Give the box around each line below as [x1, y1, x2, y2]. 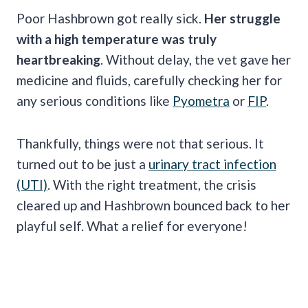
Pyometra [173, 92, 230, 109]
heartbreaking [16, 51, 100, 67]
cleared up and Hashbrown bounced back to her [16, 197, 290, 213]
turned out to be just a [16, 155, 148, 172]
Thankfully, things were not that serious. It [16, 135, 264, 151]
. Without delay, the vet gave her [100, 51, 291, 67]
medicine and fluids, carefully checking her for [16, 71, 282, 88]
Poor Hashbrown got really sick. [16, 10, 204, 26]
